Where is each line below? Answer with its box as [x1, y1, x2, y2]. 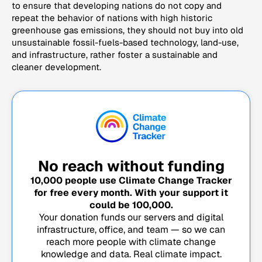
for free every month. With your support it [34, 187, 228, 199]
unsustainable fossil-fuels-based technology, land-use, [12, 37, 239, 49]
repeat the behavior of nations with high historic [12, 12, 212, 24]
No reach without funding [37, 156, 225, 177]
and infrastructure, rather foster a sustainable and [12, 49, 218, 61]
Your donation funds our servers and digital [39, 211, 223, 224]
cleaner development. [12, 61, 101, 73]
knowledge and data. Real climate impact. [40, 248, 222, 261]
